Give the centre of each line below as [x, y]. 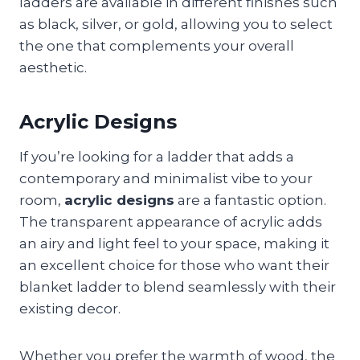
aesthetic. [53, 67]
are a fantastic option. [250, 200]
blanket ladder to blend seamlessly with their [178, 286]
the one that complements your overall [157, 45]
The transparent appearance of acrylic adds [171, 221]
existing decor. [70, 308]
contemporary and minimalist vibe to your [166, 178]
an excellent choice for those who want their [174, 265]
